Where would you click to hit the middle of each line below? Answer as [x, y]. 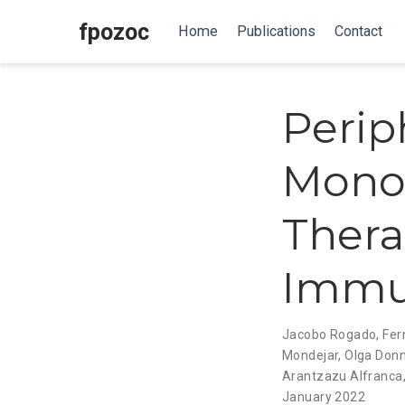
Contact [358, 31]
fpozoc [114, 32]
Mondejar [311, 355]
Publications [276, 31]
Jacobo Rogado [330, 334]
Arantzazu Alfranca [343, 376]
